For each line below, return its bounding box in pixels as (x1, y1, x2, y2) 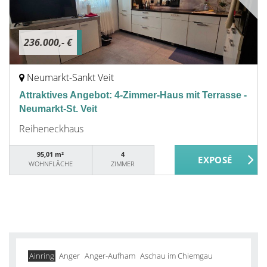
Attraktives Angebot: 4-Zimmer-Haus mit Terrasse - (19, 90, 247, 100)
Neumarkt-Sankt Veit (27, 71, 114, 84)
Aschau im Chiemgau (140, 250, 213, 261)
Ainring (29, 250, 54, 261)
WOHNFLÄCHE (28, 159, 73, 168)
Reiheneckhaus (19, 122, 83, 135)
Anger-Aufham (85, 250, 135, 261)
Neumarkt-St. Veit (19, 104, 97, 114)
